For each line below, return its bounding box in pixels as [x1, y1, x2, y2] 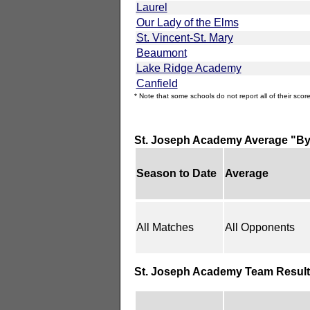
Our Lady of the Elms [136, 16, 239, 28]
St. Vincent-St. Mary [136, 31, 233, 44]
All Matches [136, 221, 194, 233]
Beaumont [136, 46, 187, 59]
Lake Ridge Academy [136, 62, 241, 74]
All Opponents [224, 221, 295, 233]
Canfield [136, 77, 178, 89]
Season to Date [136, 167, 217, 179]
